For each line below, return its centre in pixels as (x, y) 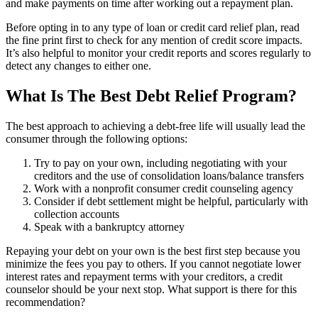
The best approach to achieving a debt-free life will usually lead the (155, 126)
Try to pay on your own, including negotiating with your (160, 163)
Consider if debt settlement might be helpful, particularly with (171, 202)
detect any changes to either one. (78, 66)
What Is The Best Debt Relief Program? (151, 96)
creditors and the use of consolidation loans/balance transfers (169, 176)
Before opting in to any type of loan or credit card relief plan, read (153, 28)
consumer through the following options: (97, 139)
